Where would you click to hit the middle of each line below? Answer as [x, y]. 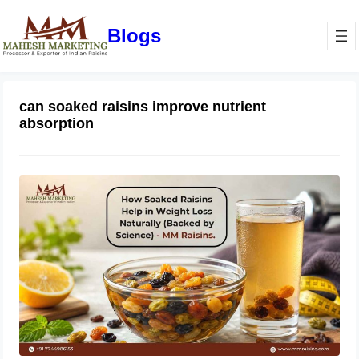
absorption [57, 124]
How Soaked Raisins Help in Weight [228, 183]
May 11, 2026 [160, 232]
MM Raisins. [162, 212]
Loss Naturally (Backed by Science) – [232, 197]
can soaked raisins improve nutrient [143, 107]
